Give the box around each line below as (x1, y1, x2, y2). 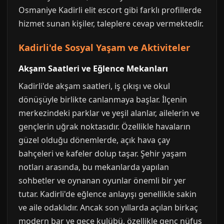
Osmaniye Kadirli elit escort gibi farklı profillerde (18, 4, 201, 15)
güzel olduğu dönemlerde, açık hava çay (18, 134, 170, 145)
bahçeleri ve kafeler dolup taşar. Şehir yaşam (18, 148, 186, 159)
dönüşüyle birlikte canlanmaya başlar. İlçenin (18, 94, 187, 105)
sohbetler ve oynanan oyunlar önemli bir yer (18, 175, 186, 186)
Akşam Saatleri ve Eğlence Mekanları (18, 63, 168, 74)
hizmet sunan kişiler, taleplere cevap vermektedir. (18, 18, 203, 29)
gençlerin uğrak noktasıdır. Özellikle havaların (18, 121, 190, 132)
